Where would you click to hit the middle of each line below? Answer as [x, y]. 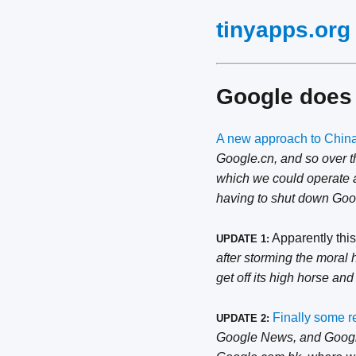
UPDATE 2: [243, 319]
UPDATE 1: [243, 239]
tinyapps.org [283, 30]
